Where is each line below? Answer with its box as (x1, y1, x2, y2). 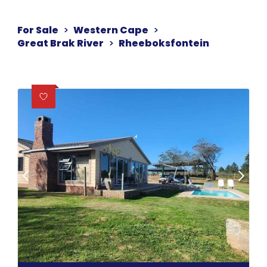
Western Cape (73, 23, 148, 37)
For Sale (17, 23, 58, 37)
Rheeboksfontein (119, 36, 209, 50)
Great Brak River (17, 36, 104, 50)
